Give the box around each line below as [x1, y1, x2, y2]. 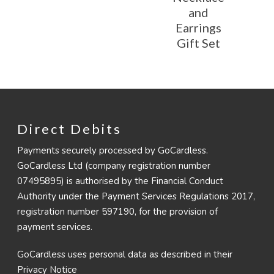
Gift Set [176, 35, 220, 50]
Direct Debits [17, 120, 122, 138]
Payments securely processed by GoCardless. [17, 144, 208, 157]
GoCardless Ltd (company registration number [17, 160, 210, 172]
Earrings [175, 20, 221, 35]
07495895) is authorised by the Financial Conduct [17, 175, 223, 188]
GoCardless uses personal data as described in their [17, 248, 232, 261]
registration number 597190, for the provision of [17, 206, 218, 218]
